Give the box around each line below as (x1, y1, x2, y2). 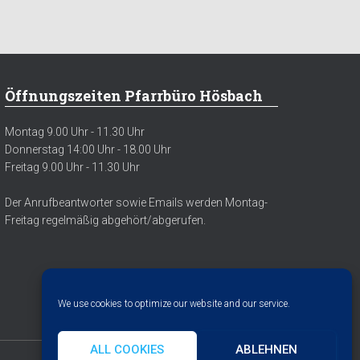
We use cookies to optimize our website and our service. (58, 298, 290, 309)
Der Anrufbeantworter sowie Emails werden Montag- (5, 196, 268, 210)
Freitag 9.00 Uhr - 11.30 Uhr (5, 161, 140, 174)
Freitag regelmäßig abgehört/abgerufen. (5, 214, 206, 227)
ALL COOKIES (90, 342, 165, 357)
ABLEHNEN (235, 342, 297, 357)
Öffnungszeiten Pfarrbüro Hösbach (5, 86, 263, 106)
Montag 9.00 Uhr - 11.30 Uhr (5, 125, 145, 139)
